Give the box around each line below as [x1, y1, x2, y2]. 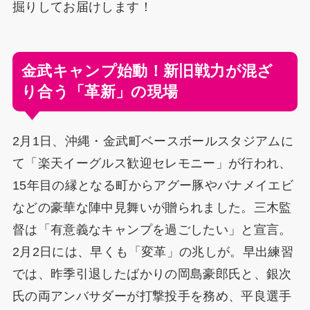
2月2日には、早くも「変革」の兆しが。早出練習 [12, 245, 294, 259]
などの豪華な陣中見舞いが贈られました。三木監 [12, 201, 292, 215]
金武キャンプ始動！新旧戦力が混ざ [21, 62, 273, 80]
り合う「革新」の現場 [21, 83, 179, 101]
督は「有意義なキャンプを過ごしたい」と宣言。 [12, 223, 292, 237]
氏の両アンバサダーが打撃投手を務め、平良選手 [12, 289, 292, 304]
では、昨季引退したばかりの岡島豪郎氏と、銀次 [12, 267, 292, 282]
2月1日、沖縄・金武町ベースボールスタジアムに [12, 134, 294, 149]
